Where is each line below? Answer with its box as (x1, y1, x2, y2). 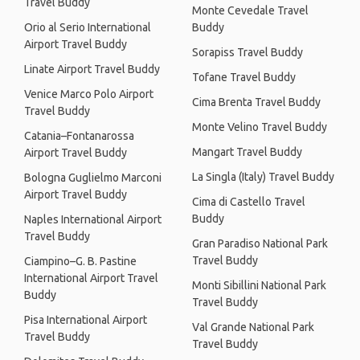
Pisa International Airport (24, 313, 147, 326)
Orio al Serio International (24, 21, 151, 34)
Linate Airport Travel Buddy (24, 63, 160, 76)
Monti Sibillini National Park (192, 279, 326, 292)
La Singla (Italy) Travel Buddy (192, 170, 334, 183)
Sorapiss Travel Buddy (192, 46, 303, 59)
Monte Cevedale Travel (192, 4, 309, 17)
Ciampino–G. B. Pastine (24, 255, 137, 268)
